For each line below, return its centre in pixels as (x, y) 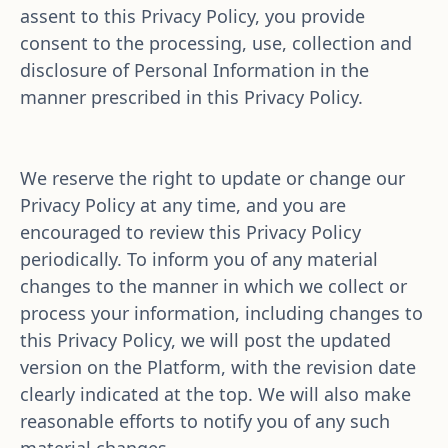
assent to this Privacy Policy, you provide (192, 16)
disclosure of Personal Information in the (194, 70)
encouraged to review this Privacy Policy (190, 232)
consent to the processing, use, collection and (216, 43)
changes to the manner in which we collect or (213, 286)
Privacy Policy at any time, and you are (183, 205)
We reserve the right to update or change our (212, 178)
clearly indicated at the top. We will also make (215, 394)
